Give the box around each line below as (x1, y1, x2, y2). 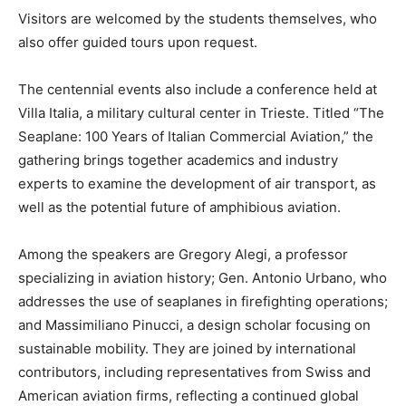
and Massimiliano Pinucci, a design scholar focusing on (18, 315, 371, 333)
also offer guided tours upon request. (18, 33, 257, 51)
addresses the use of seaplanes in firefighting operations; (18, 292, 388, 310)
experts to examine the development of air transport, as (18, 174, 376, 192)
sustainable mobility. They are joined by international (18, 339, 356, 357)
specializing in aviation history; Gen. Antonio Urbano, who (18, 268, 387, 286)
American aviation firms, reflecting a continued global (18, 386, 359, 404)
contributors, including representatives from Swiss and (18, 362, 371, 381)
